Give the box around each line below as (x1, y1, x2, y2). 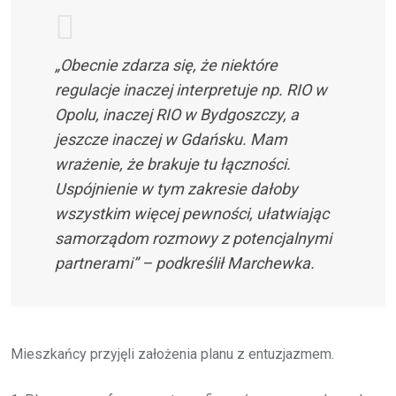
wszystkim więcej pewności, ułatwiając (55, 203, 329, 223)
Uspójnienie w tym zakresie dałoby (55, 179, 298, 198)
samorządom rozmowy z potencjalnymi (55, 228, 331, 247)
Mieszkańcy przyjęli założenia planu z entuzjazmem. (11, 345, 334, 362)
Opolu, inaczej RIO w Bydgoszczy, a (55, 104, 299, 124)
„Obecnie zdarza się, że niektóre (55, 55, 278, 74)
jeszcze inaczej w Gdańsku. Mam (55, 129, 287, 148)
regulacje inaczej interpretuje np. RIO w (55, 80, 327, 99)
